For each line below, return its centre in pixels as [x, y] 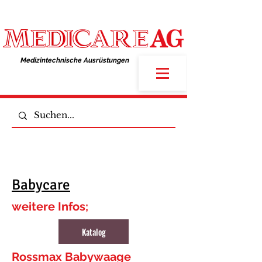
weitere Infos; [51, 206]
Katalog [94, 232]
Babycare [41, 185]
